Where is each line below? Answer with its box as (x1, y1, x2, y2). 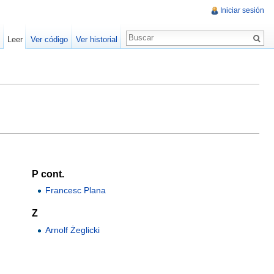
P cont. (32, 168, 64, 180)
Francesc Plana (45, 185, 106, 196)
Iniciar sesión (220, 6, 264, 15)
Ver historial (75, 35, 117, 44)
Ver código (30, 35, 68, 44)
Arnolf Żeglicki (45, 224, 100, 235)
